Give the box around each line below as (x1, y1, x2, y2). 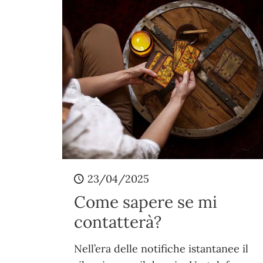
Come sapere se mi (73, 191, 217, 213)
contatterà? (73, 211, 161, 233)
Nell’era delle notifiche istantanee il (73, 242, 248, 256)
